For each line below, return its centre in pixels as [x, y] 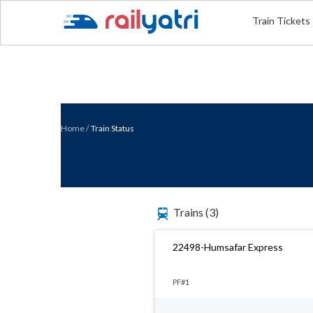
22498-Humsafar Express [228, 247]
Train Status [112, 128]
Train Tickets [282, 21]
